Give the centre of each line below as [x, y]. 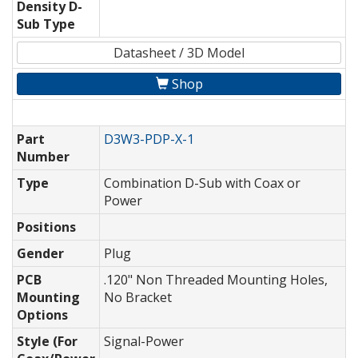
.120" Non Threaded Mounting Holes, [216, 280]
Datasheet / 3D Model [179, 53]
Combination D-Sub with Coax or [202, 183]
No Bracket [138, 298]
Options [42, 315]
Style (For [47, 342]
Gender [40, 254]
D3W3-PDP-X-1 [149, 139]
